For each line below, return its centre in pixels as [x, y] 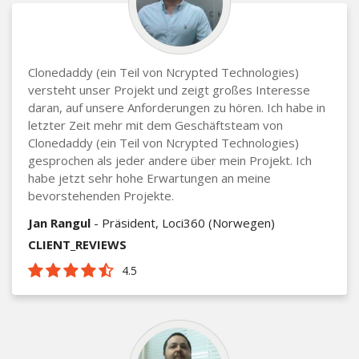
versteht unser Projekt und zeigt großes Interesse [169, 89]
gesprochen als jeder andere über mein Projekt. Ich [170, 160]
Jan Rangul [59, 222]
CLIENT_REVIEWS [77, 244]
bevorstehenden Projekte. [101, 195]
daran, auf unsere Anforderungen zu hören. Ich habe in [177, 107]
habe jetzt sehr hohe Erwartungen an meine [149, 177]
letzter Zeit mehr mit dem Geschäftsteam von [155, 125]
